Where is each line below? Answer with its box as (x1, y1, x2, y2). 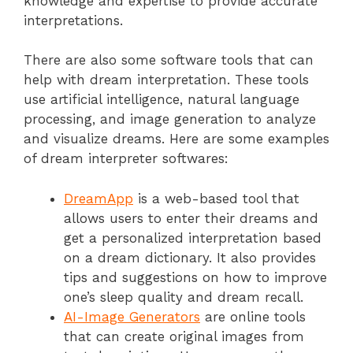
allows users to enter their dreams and (64, 210, 318, 226)
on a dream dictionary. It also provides (64, 249, 316, 266)
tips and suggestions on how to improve (64, 269, 327, 285)
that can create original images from (64, 328, 304, 344)
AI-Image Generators (64, 308, 200, 325)
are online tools (200, 308, 306, 325)
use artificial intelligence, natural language (24, 91, 299, 108)
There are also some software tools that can (24, 52, 314, 69)
